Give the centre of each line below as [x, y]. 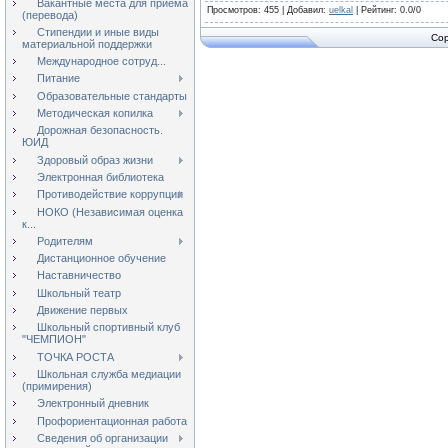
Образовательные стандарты [112, 95]
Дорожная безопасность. [100, 130]
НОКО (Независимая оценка [110, 211]
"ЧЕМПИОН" [54, 339]
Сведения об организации [102, 437]
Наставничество [79, 275]
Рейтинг [377, 10]
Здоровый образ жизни [95, 159]
